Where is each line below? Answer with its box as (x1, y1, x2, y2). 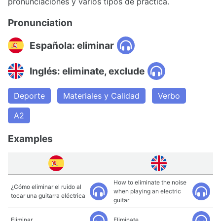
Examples (8, 133, 53, 145)
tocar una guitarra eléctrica (11, 192, 85, 199)
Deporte (14, 91, 45, 101)
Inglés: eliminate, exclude (30, 65, 145, 77)
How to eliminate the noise (113, 179, 186, 186)
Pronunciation (8, 17, 73, 29)
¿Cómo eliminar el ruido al (11, 183, 81, 190)
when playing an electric (113, 187, 181, 195)
